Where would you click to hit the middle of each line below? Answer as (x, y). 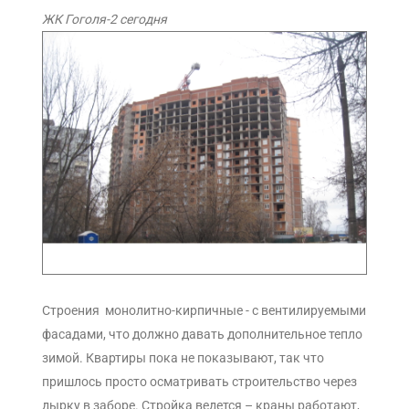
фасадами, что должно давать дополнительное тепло (202, 335)
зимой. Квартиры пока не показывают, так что (183, 358)
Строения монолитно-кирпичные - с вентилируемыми (204, 311)
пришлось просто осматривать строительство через (199, 382)
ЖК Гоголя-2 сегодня (105, 19)
